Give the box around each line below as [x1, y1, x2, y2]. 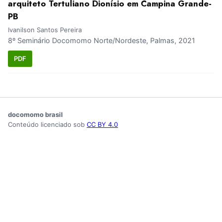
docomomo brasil [8, 110, 63, 118]
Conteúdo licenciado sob [8, 120, 87, 128]
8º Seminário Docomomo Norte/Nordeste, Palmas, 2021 [8, 36, 195, 45]
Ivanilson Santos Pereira [8, 26, 82, 34]
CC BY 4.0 [87, 120, 118, 128]
